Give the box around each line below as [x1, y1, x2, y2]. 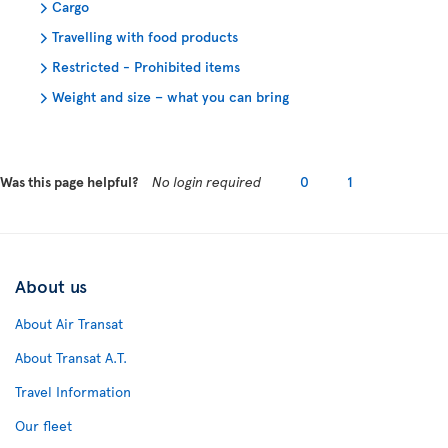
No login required [152, 172, 262, 191]
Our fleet [15, 416, 72, 435]
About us [15, 273, 87, 298]
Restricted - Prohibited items [52, 57, 240, 76]
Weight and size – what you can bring [52, 87, 289, 106]
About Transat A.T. [15, 348, 127, 367]
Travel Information [15, 382, 131, 401]
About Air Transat [15, 314, 123, 333]
